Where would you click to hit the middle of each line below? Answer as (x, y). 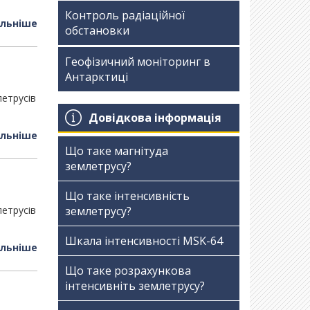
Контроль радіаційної (125, 15)
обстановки (97, 30)
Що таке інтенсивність (127, 196)
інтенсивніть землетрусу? (135, 286)
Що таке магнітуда (116, 151)
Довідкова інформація (155, 117)
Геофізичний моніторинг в (137, 62)
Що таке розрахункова (128, 271)
